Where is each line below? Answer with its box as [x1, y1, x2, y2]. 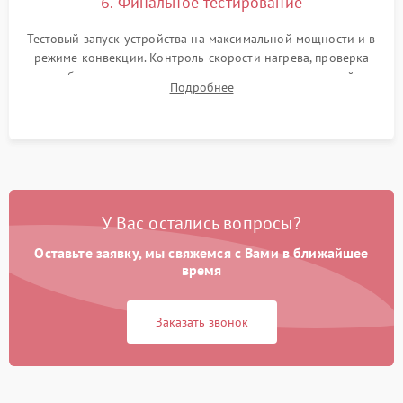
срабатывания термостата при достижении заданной [48, 68, 355, 85]
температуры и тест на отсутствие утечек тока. [67, 87, 336, 104]
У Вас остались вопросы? [102, 211, 301, 236]
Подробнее [169, 79, 234, 96]
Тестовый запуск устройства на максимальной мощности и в [27, 31, 376, 48]
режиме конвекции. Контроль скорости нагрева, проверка [33, 49, 370, 67]
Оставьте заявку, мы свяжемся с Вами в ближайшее [34, 244, 369, 263]
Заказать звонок [155, 314, 248, 331]
